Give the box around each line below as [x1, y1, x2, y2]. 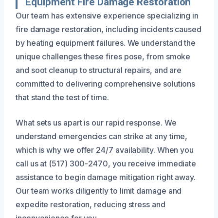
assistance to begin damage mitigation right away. [16, 172, 196, 182]
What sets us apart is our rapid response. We [16, 117, 177, 127]
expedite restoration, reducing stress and [16, 199, 165, 209]
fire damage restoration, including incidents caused [16, 24, 201, 34]
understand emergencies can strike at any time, [16, 131, 188, 141]
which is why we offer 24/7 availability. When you [16, 145, 194, 155]
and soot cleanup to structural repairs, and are [16, 65, 182, 75]
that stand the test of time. [16, 92, 109, 102]
